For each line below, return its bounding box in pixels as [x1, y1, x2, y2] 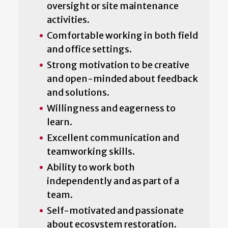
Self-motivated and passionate [47, 204, 184, 216]
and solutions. [47, 86, 109, 98]
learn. [47, 116, 72, 128]
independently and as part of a [47, 175, 179, 187]
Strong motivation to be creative [47, 59, 189, 71]
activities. [47, 13, 90, 25]
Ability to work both [47, 161, 135, 173]
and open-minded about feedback [47, 72, 198, 84]
